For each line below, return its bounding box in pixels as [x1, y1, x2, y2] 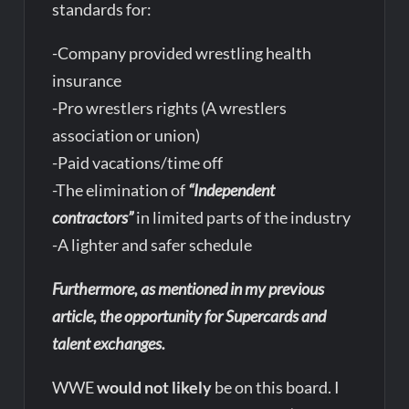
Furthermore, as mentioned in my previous [52, 278, 325, 299]
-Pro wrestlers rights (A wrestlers [52, 98, 288, 119]
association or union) [52, 125, 201, 146]
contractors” [52, 207, 137, 228]
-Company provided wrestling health [52, 43, 312, 64]
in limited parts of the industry [136, 207, 351, 228]
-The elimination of [52, 180, 189, 201]
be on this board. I [212, 377, 341, 398]
